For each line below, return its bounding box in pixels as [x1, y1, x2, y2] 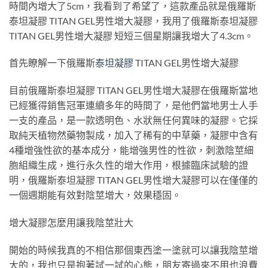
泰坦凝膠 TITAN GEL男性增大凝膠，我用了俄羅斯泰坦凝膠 [9, 14, 258, 26]
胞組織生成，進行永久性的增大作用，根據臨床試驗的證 [9, 159, 248, 171]
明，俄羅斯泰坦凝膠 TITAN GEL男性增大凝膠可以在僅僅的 [9, 174, 258, 186]
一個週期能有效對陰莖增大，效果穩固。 [9, 189, 181, 201]
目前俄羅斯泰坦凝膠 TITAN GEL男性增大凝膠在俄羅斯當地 [9, 84, 258, 96]
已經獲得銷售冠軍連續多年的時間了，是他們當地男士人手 [9, 99, 258, 111]
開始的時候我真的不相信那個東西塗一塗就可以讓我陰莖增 [9, 243, 258, 255]
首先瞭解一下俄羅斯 [9, 57, 95, 69]
